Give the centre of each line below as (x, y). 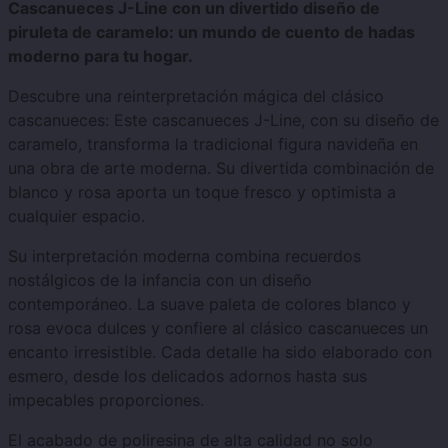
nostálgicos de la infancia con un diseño (160, 280)
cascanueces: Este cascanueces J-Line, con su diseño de (223, 120)
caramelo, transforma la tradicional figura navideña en (213, 144)
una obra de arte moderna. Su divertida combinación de (221, 168)
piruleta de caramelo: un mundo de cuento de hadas (211, 32)
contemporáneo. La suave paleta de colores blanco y (209, 304)
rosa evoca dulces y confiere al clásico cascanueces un (218, 328)
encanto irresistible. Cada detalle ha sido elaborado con (220, 352)
